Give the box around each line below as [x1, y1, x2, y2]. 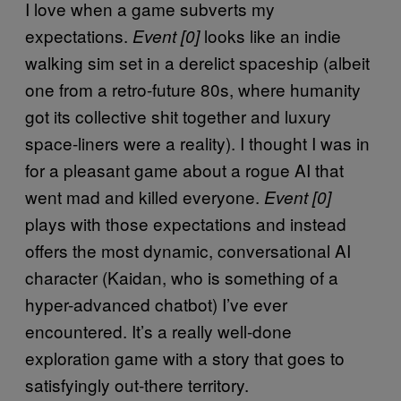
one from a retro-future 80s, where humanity [25, 76, 361, 101]
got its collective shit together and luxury [25, 103, 331, 128]
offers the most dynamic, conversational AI [25, 237, 351, 262]
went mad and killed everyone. [25, 183, 264, 209]
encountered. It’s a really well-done [25, 318, 292, 343]
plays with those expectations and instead [25, 210, 346, 235]
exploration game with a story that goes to [25, 345, 345, 370]
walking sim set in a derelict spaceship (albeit [25, 49, 370, 74]
